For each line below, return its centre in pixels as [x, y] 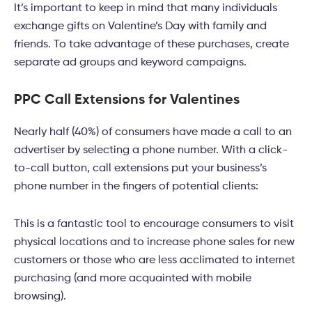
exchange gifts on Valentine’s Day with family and [140, 27]
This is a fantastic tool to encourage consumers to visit [154, 225]
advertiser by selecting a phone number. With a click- [151, 151]
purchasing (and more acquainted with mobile [133, 279]
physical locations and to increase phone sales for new [154, 243]
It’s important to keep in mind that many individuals [146, 9]
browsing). [40, 297]
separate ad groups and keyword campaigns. [130, 63]
